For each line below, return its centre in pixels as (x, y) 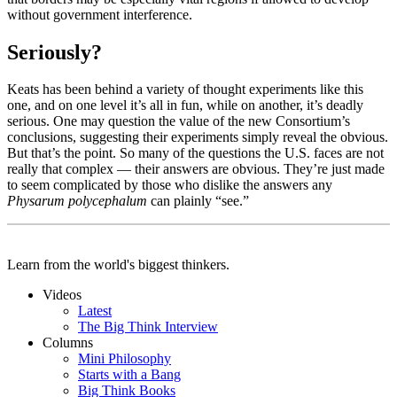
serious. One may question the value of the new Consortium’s (179, 121)
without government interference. (101, 14)
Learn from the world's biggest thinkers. (118, 265)
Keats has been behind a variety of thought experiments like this (185, 90)
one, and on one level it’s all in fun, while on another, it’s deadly (185, 105)
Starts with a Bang (129, 375)
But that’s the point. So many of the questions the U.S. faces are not (195, 153)
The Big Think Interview (148, 327)
